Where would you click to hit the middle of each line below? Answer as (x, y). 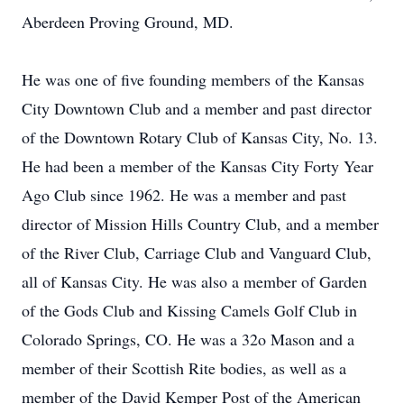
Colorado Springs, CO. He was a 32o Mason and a (188, 339)
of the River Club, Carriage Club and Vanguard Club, (197, 252)
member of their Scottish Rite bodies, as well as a (184, 368)
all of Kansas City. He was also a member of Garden (194, 281)
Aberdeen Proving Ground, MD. (128, 22)
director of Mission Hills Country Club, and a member (200, 224)
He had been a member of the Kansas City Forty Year (197, 166)
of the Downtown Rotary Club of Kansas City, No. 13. (200, 137)
